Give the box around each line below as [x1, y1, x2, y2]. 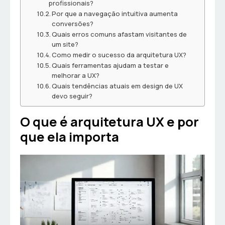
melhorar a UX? [52, 71, 100, 80]
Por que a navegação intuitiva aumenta [52, 9, 178, 19]
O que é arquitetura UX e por [20, 113, 199, 131]
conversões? [52, 19, 94, 29]
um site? [52, 40, 79, 49]
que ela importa [20, 128, 119, 146]
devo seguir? [52, 91, 93, 101]
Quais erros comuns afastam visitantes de [52, 30, 187, 39]
